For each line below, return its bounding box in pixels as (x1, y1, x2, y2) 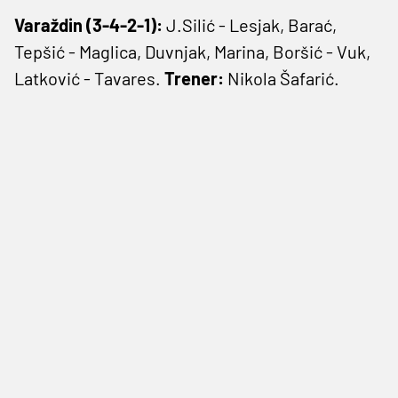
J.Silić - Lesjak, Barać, (163, 13, 337, 36)
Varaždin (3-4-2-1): (14, 13, 163, 36)
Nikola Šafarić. (224, 67, 339, 89)
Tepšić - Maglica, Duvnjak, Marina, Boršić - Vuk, (14, 40, 370, 62)
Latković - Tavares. (14, 67, 161, 89)
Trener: (161, 67, 224, 89)
